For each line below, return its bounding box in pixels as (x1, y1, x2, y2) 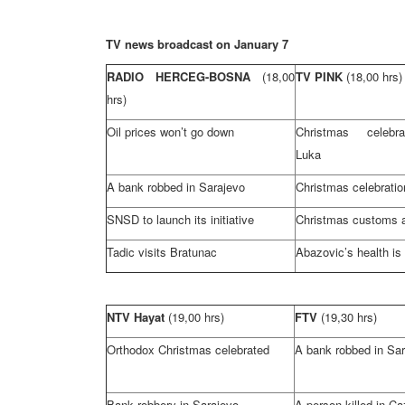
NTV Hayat (107, 308, 165, 325)
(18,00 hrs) (346, 68, 402, 85)
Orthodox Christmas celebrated (107, 341, 269, 358)
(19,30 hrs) (321, 308, 377, 325)
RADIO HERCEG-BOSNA (107, 68, 262, 85)
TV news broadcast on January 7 (106, 35, 288, 52)
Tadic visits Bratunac (107, 243, 217, 260)
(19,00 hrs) (168, 308, 224, 325)
